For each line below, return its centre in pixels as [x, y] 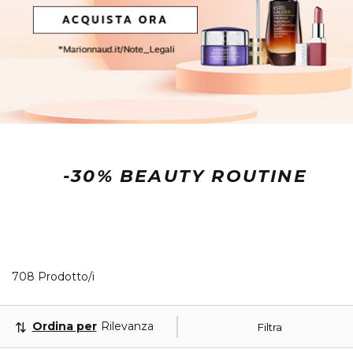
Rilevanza [127, 327]
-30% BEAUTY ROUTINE [185, 176]
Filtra [269, 327]
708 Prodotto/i [53, 277]
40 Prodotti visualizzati [156, 276]
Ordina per [64, 327]
